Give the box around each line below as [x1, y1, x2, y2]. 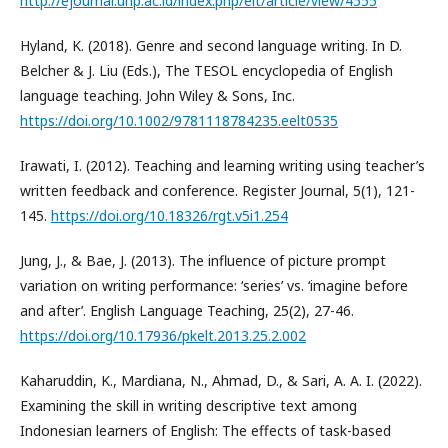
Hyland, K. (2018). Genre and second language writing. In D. [20, 35, 402, 55]
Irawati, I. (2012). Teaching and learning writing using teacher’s [20, 155, 425, 175]
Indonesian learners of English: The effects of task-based [20, 420, 391, 440]
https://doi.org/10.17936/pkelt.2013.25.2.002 [20, 325, 306, 345]
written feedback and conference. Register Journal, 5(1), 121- [20, 180, 415, 200]
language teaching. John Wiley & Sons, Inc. [20, 85, 295, 105]
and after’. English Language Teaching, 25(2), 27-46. [20, 300, 354, 320]
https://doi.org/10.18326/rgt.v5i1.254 [51, 205, 288, 225]
